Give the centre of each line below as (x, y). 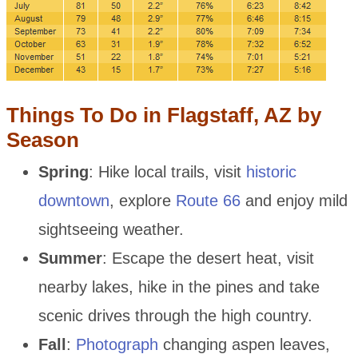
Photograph (117, 344)
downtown (74, 200)
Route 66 (208, 200)
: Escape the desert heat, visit (208, 258)
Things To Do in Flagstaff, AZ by (163, 115)
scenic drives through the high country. (175, 315)
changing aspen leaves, (244, 344)
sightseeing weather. (111, 229)
